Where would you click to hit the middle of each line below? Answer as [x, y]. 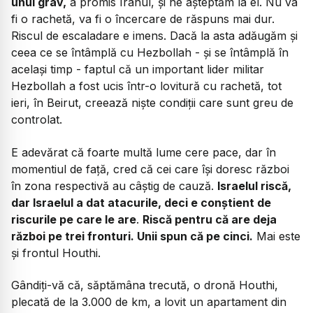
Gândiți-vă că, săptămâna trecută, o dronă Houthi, [145, 285]
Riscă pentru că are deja [210, 219]
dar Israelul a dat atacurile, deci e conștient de [141, 202]
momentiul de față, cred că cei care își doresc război [150, 169]
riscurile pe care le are [74, 219]
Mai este [277, 236]
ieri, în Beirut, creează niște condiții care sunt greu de [152, 103]
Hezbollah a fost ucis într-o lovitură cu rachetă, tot [146, 86]
